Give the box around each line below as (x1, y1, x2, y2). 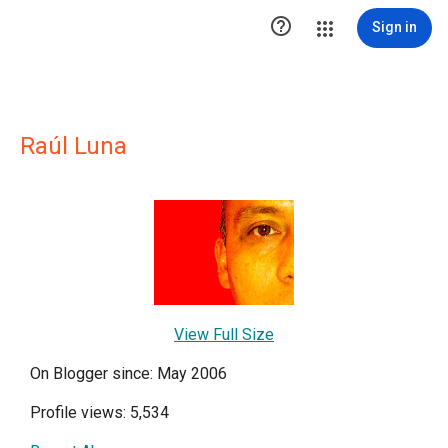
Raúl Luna (20, 132, 127, 160)
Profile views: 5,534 (30, 403, 169, 422)
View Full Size (174, 325, 274, 344)
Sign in (372, 19, 417, 35)
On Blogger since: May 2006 (30, 364, 227, 383)
